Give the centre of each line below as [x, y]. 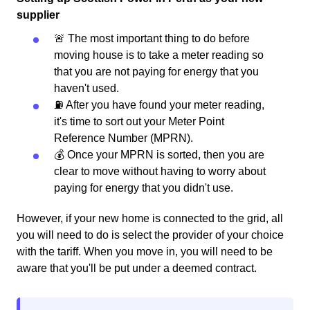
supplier [38, 15]
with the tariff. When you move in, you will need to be [145, 252]
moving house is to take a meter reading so [159, 55]
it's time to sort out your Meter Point [139, 122]
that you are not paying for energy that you [156, 72]
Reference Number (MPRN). [124, 138]
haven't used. [86, 89]
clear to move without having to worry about [160, 172]
